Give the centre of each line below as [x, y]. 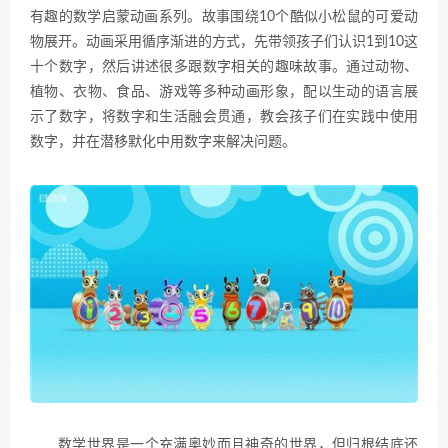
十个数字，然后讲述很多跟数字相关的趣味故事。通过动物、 [224, 67]
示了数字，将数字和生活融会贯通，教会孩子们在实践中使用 [224, 117]
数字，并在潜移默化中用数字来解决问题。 [163, 142]
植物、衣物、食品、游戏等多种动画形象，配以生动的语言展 [224, 92]
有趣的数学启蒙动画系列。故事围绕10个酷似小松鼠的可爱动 [224, 17]
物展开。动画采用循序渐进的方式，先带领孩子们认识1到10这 [224, 42]
